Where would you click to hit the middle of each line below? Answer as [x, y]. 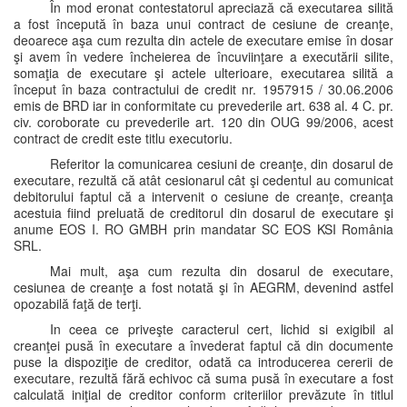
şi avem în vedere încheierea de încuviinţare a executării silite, [203, 56]
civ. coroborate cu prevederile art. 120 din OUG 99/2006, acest [203, 122]
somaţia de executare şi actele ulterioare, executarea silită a [203, 73]
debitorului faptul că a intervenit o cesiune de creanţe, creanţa [203, 196]
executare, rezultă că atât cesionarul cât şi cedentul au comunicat [203, 180]
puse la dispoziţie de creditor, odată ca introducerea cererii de [203, 362]
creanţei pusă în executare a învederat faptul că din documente [203, 345]
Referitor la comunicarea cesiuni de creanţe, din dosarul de [222, 164]
